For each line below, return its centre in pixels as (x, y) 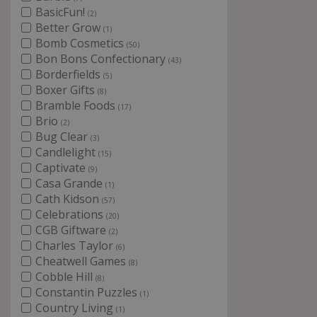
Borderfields (69, 74)
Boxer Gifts (67, 90)
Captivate (62, 168)
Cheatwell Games (82, 261)
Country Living (76, 308)
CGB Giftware (72, 230)
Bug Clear (63, 137)
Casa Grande (70, 183)
